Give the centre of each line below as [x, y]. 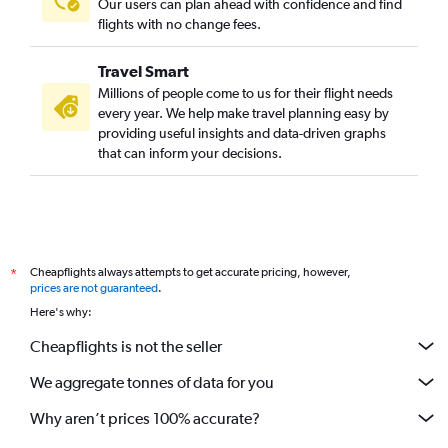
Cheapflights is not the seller [126, 346]
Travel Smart [143, 71]
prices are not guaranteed [94, 288]
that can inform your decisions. [190, 153]
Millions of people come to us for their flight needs [245, 93]
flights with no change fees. [179, 24]
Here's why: [61, 312]
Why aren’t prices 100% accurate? [145, 418]
